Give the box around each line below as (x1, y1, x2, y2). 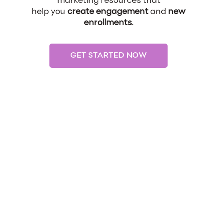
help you (31, 8, 67, 16)
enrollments (83, 19, 132, 28)
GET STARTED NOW (70, 52, 147, 60)
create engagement (67, 8, 148, 16)
